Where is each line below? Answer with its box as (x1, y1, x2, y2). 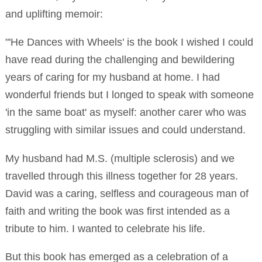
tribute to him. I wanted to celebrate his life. (5, 222, 205, 235)
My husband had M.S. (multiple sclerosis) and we (5, 151, 235, 164)
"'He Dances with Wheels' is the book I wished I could (5, 36, 253, 49)
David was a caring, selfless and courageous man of (5, 187, 249, 199)
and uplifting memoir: (5, 7, 106, 20)
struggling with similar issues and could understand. (5, 123, 246, 136)
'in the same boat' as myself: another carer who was (5, 106, 246, 119)
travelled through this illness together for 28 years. (5, 169, 238, 182)
